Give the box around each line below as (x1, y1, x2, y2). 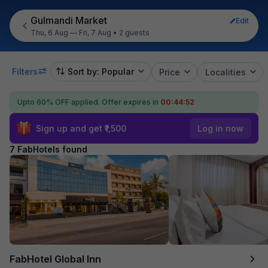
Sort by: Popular (68, 66, 134, 77)
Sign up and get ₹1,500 (36, 123, 126, 133)
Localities (205, 66, 246, 77)
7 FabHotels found (10, 144, 87, 154)
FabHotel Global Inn (10, 252, 101, 265)
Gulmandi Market (31, 14, 108, 26)
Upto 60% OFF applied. (17, 97, 100, 106)
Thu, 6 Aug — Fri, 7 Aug (31, 28, 112, 37)
